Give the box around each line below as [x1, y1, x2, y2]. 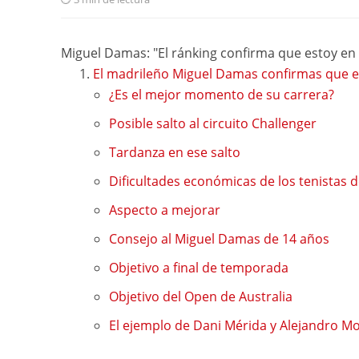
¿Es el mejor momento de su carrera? [108, 86, 334, 104]
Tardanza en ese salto [108, 143, 240, 162]
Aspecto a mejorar [108, 201, 220, 220]
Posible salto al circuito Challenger [108, 115, 317, 133]
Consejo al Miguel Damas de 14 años [108, 230, 329, 248]
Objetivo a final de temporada [108, 259, 288, 277]
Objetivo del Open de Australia [108, 288, 292, 306]
